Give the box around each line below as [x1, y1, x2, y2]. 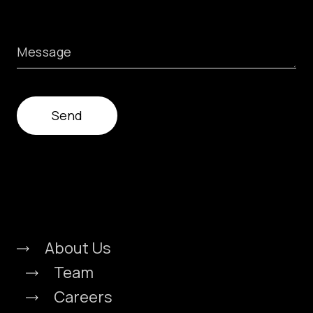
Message [17, 43, 72, 61]
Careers [53, 286, 112, 308]
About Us [45, 238, 111, 259]
